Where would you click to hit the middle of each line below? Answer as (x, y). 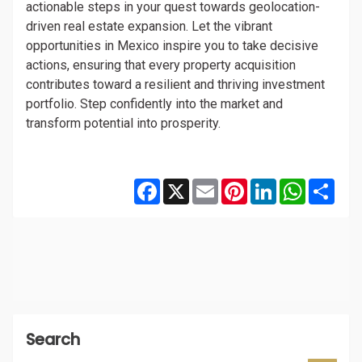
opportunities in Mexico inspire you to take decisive (172, 46)
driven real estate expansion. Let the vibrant (149, 26)
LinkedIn (301, 185)
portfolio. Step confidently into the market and (154, 104)
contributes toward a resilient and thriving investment (175, 84)
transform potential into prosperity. (123, 123)
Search (53, 339)
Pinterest (274, 185)
